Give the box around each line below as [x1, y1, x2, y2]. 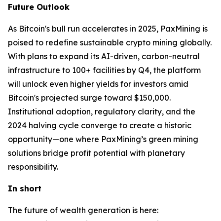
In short [8, 183, 41, 193]
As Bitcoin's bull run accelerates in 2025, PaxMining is [8, 23, 208, 34]
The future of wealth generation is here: [8, 205, 158, 215]
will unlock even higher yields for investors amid [8, 78, 188, 89]
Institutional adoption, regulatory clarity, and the [8, 106, 195, 116]
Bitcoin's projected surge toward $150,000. [8, 92, 171, 103]
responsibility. [8, 161, 58, 172]
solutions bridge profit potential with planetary [8, 147, 185, 158]
